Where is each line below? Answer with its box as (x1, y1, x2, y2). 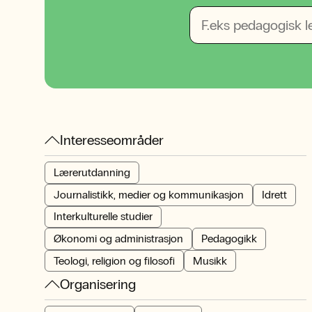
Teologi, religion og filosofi (54, 253, 175, 267)
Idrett (262, 187, 287, 201)
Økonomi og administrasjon (54, 231, 183, 245)
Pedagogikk (201, 231, 257, 245)
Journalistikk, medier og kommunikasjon (54, 187, 244, 201)
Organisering (60, 276, 136, 293)
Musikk (193, 253, 227, 267)
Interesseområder (60, 132, 164, 149)
